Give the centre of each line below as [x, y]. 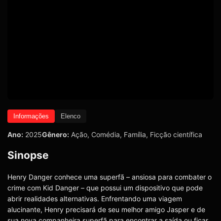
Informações [31, 116]
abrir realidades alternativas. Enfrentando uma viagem [95, 199]
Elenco [71, 116]
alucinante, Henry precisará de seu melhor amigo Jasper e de [106, 210]
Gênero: [55, 134]
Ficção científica [176, 134]
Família [135, 134]
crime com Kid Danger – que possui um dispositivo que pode [105, 188]
